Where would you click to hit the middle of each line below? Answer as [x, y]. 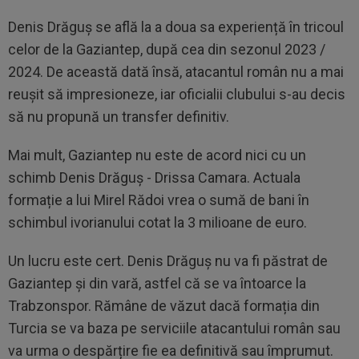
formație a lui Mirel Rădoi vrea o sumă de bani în [159, 200]
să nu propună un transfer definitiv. [119, 117]
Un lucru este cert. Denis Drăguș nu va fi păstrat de [168, 261]
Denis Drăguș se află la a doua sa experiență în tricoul [176, 27]
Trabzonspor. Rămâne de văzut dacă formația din [164, 306]
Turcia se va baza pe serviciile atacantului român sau [174, 328]
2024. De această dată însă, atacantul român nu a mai [176, 72]
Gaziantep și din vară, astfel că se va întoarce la [157, 283]
